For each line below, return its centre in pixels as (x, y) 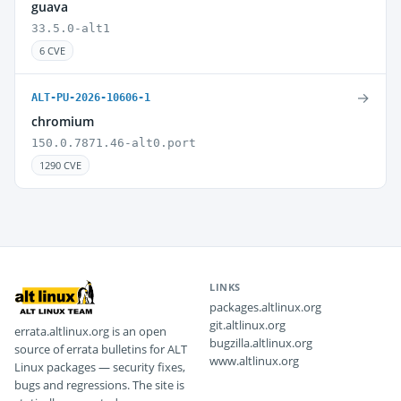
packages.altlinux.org (265, 307)
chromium (63, 121)
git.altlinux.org (247, 325)
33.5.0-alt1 (71, 28)
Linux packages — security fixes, (100, 367)
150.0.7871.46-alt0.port (114, 143)
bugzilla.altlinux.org (261, 343)
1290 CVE (60, 165)
